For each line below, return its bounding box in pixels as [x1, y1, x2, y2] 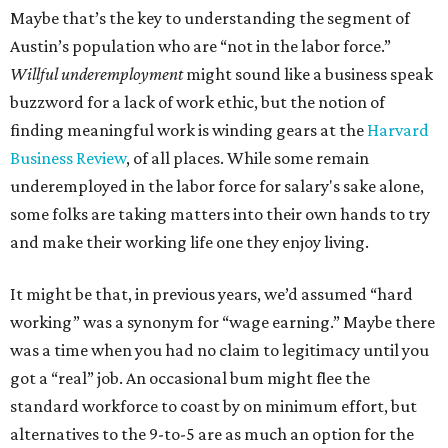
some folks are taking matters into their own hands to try [10, 204, 430, 224]
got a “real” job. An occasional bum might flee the [10, 368, 370, 388]
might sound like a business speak [183, 64, 433, 84]
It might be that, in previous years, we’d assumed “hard [10, 284, 413, 304]
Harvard [367, 120, 429, 140]
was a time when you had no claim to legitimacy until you [10, 340, 429, 360]
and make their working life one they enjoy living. [10, 232, 369, 252]
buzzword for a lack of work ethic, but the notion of [10, 92, 385, 112]
